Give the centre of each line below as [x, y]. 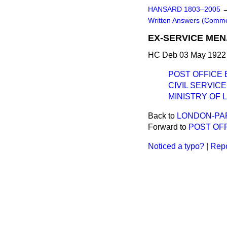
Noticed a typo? [176, 146]
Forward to [168, 127]
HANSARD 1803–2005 [184, 9]
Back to [162, 116]
